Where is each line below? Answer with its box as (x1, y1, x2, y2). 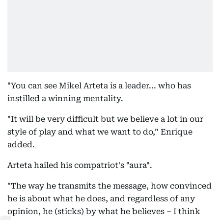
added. (7, 140, 35, 149)
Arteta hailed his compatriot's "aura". (7, 161, 152, 170)
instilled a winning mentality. (7, 94, 123, 103)
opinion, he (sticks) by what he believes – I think (7, 207, 200, 216)
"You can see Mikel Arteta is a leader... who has (7, 81, 191, 90)
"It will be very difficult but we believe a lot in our (7, 114, 203, 124)
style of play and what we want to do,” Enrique (7, 127, 192, 137)
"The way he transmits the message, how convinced (7, 181, 212, 191)
